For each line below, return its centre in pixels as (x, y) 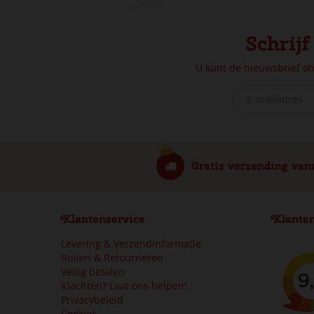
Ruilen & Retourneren (112, 257)
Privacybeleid (92, 299)
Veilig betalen (93, 271)
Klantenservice (103, 219)
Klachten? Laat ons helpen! (124, 285)
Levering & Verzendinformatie (131, 243)
